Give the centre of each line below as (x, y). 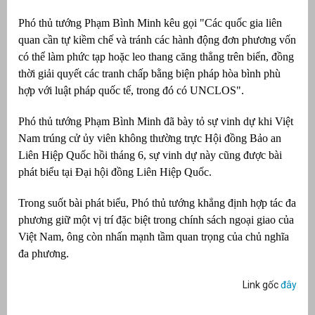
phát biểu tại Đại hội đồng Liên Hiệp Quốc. (115, 172)
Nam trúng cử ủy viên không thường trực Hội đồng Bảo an (150, 138)
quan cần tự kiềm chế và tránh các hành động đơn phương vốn (157, 39)
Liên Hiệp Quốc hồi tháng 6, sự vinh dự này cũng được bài (150, 155)
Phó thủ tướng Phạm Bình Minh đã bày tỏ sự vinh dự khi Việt (156, 121)
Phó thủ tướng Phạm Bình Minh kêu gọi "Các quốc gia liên (150, 22)
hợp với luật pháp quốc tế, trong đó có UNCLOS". (131, 90)
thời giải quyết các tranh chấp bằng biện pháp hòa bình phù (149, 73)
